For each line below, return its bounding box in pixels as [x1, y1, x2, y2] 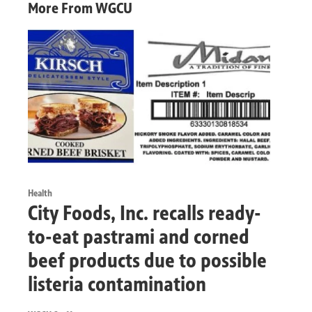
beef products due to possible [28, 248, 267, 274]
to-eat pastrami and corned [28, 224, 249, 250]
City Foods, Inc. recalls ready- [28, 201, 261, 226]
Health [28, 187, 52, 200]
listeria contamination [28, 272, 206, 297]
